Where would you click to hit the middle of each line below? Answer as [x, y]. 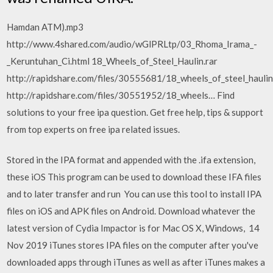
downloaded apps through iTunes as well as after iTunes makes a [136, 262]
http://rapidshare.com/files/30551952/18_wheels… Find [121, 95]
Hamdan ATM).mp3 [45, 27]
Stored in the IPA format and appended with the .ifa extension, [131, 160]
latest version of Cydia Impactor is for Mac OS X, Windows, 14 [133, 228]
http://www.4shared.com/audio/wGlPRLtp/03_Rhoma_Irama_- [132, 44]
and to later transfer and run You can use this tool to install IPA [134, 194]
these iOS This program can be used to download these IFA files [134, 177]
